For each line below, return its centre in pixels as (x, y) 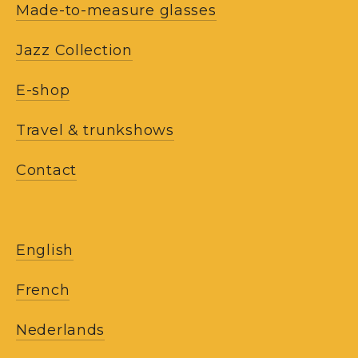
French (43, 290)
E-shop (43, 90)
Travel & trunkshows (95, 130)
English (45, 250)
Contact (47, 170)
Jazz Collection (74, 50)
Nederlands (61, 330)
